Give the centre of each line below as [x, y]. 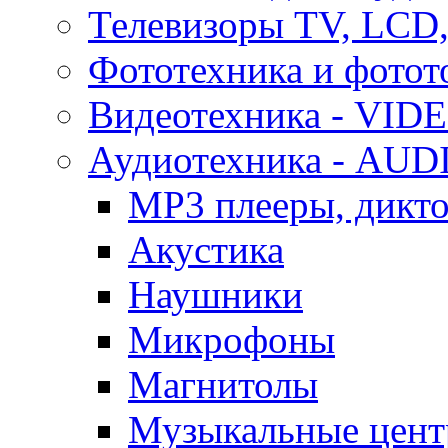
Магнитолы [223, 384]
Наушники [215, 294]
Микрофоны [231, 339]
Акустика [206, 249]
